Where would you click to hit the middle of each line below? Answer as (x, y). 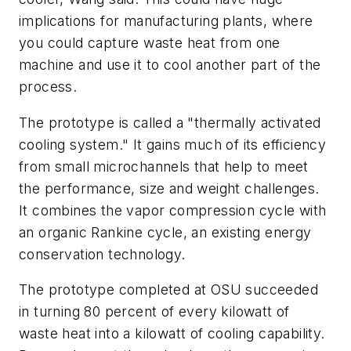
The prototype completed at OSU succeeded (168, 290)
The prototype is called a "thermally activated (170, 122)
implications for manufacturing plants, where (166, 21)
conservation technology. (102, 254)
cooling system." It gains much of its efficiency (173, 144)
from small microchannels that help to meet (164, 166)
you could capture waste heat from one (150, 43)
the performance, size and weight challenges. (169, 188)
